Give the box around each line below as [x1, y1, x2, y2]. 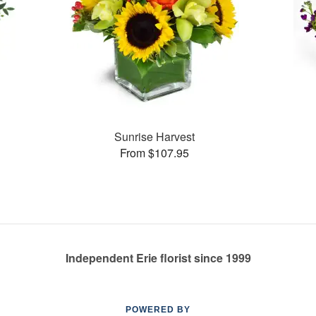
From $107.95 [120, 144, 190, 161]
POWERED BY [126, 305, 190, 315]
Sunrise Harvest [114, 128, 195, 145]
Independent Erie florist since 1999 [65, 250, 251, 266]
